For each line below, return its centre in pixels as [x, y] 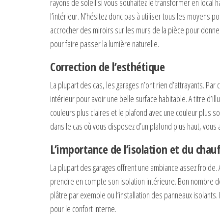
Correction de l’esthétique [108, 66]
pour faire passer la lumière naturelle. [105, 43]
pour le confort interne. [83, 208]
